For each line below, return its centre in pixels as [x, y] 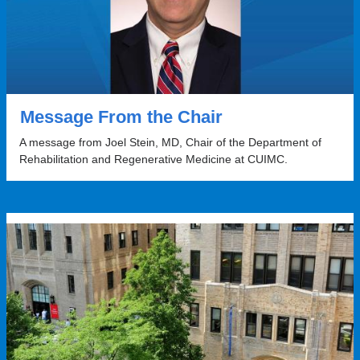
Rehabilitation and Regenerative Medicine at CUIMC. [153, 159]
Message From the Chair [121, 117]
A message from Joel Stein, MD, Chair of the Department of [170, 142]
